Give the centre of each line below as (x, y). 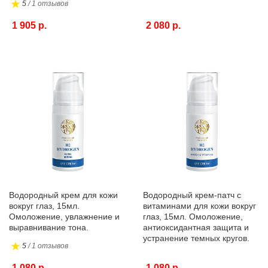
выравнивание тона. (49, 227)
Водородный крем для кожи (63, 195)
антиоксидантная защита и (196, 227)
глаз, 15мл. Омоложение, (193, 217)
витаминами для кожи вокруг (200, 206)
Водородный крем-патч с (192, 195)
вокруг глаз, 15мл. (44, 206)
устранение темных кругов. (196, 238)
